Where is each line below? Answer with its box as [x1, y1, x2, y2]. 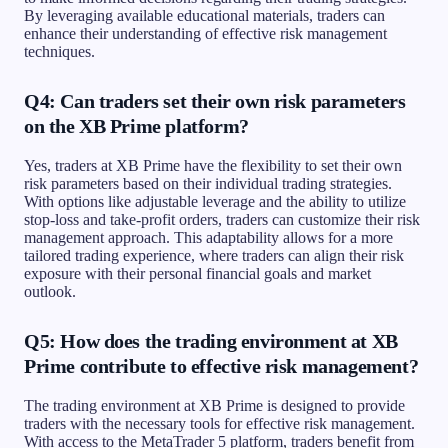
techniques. [24, 42, 95, 60]
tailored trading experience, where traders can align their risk [24, 246, 404, 264]
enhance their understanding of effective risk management [24, 24, 387, 42]
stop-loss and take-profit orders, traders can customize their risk [24, 210, 420, 228]
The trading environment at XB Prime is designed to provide [24, 396, 405, 414]
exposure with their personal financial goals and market [24, 264, 371, 282]
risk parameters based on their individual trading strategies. [24, 174, 392, 192]
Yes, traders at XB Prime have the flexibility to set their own [24, 156, 402, 174]
